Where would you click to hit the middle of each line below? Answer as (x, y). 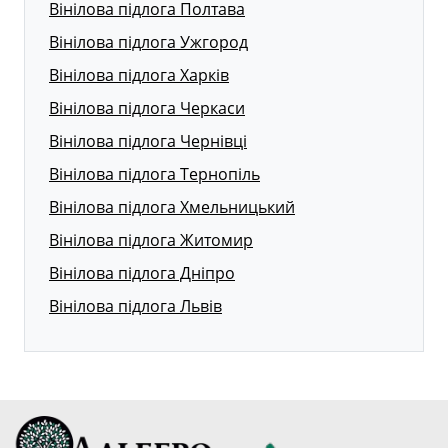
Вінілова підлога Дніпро (142, 272)
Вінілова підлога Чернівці (148, 140)
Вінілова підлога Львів (135, 305)
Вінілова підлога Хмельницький (172, 206)
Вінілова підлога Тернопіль (154, 173)
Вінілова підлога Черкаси (147, 107)
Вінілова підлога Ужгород (148, 41)
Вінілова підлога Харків (139, 74)
